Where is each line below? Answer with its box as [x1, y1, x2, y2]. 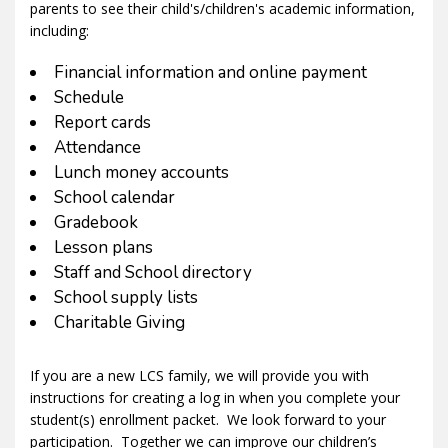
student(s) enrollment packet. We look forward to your [30, 410, 386, 430]
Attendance [54, 136, 141, 160]
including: [30, 21, 89, 41]
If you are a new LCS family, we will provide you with [30, 366, 369, 386]
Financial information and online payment [54, 61, 367, 85]
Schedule [54, 86, 124, 110]
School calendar [54, 186, 175, 210]
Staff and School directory [54, 261, 252, 285]
